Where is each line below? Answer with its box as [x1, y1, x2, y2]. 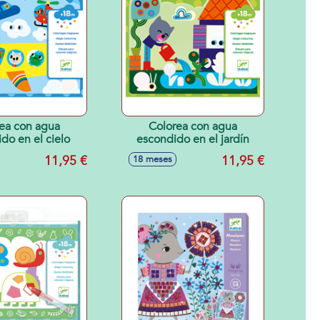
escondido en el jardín [136, 131, 249, 147]
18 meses [133, 153, 172, 166]
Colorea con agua [149, 119, 237, 134]
